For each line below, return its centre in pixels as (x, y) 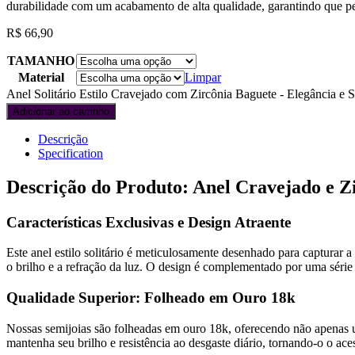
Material (41, 77)
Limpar (203, 77)
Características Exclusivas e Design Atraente (149, 222)
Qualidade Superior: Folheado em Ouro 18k (151, 298)
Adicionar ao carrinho (61, 111)
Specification (71, 153)
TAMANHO (41, 60)
